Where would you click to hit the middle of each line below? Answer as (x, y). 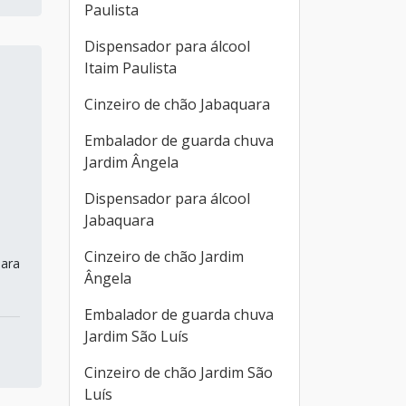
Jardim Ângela (131, 162)
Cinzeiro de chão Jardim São (179, 372)
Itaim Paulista (130, 68)
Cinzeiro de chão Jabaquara (177, 104)
